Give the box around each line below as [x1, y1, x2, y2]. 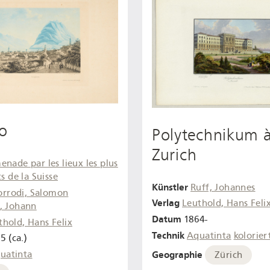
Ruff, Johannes [190, 181, 256, 193]
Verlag [152, 197, 180, 209]
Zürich [215, 249, 243, 260]
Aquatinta [187, 230, 231, 241]
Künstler [152, 181, 188, 193]
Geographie [152, 248, 202, 260]
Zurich [152, 145, 197, 165]
